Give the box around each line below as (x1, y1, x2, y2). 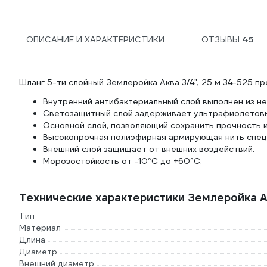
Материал (19, 222, 61, 234)
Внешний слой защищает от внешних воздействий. (43, 144, 254, 155)
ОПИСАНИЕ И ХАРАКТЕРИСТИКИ (26, 34, 164, 45)
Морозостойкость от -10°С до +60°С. (43, 156, 202, 167)
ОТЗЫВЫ (201, 34, 242, 45)
